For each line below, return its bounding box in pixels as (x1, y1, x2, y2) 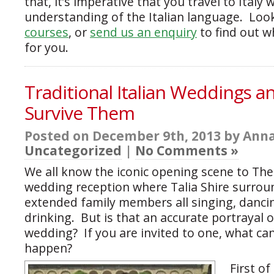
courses (24, 24, 68, 41)
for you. (24, 39, 68, 56)
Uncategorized (24, 142, 122, 160)
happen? (24, 240, 72, 257)
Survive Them (24, 100, 135, 126)
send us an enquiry (90, 24, 197, 41)
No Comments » (135, 142, 239, 160)
